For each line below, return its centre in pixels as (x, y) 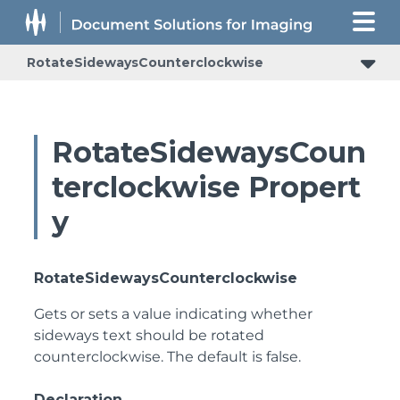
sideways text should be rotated (149, 335)
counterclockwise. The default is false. (167, 357)
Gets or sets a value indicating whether (173, 314)
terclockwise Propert (206, 187)
